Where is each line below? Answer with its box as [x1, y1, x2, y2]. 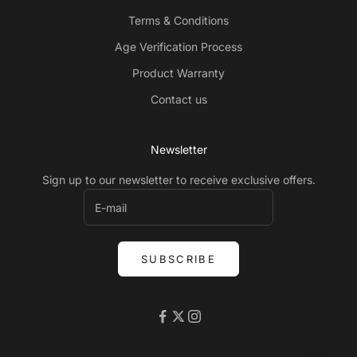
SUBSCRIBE [140, 252, 217, 265]
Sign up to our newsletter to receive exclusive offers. [41, 173, 316, 187]
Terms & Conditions [128, 14, 229, 28]
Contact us [150, 92, 207, 107]
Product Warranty [132, 66, 225, 80]
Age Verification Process [115, 40, 242, 54]
